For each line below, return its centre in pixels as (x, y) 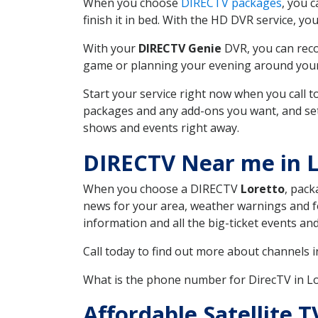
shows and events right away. (161, 127)
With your (111, 48)
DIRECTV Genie (180, 48)
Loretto (263, 188)
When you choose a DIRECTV (162, 188)
